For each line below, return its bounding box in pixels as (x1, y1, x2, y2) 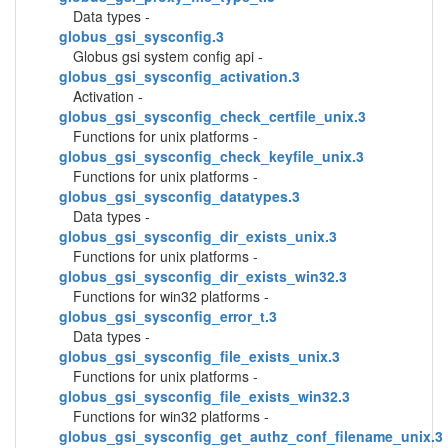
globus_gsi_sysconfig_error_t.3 (59, 306, 277, 326)
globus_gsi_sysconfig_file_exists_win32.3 (59, 386, 350, 406)
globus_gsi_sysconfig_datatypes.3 (59, 186, 300, 206)
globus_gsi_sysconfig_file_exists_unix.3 (59, 346, 340, 366)
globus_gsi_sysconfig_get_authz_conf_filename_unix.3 (59, 426, 443, 446)
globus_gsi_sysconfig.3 (59, 26, 224, 46)
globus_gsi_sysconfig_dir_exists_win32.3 (59, 266, 347, 286)
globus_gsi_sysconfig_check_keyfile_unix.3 (59, 146, 364, 166)
